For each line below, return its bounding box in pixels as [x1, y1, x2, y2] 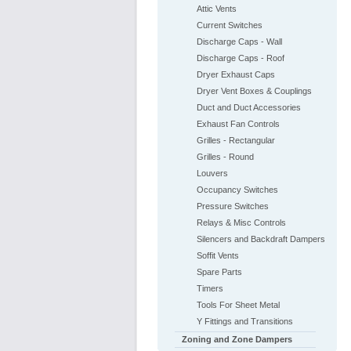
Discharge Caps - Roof [196, 53, 284, 63]
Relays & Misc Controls [196, 218, 286, 227]
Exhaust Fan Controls [196, 119, 280, 128]
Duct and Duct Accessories [196, 103, 301, 112]
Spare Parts [196, 267, 242, 277]
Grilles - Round [196, 152, 254, 161]
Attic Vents [196, 4, 237, 13]
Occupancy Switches [196, 185, 278, 194]
